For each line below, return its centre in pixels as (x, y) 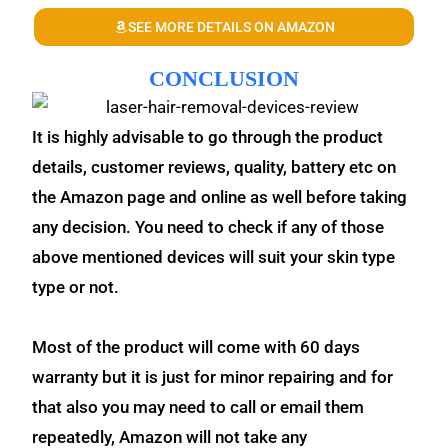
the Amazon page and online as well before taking (220, 196)
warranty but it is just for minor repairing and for (213, 376)
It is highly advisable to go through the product (208, 136)
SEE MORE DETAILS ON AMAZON (231, 27)
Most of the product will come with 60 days (196, 346)
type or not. (78, 286)
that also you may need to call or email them (198, 406)
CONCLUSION (224, 78)
